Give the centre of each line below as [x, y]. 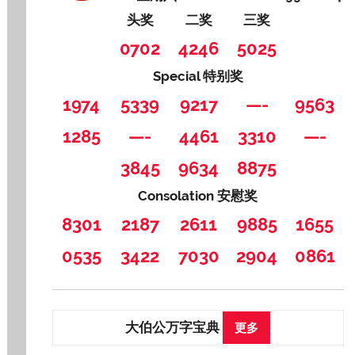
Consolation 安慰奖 [198, 196]
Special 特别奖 [198, 76]
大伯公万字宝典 [174, 327]
